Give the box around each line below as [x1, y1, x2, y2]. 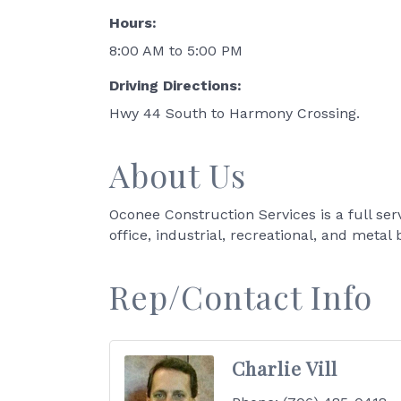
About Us [109, 153, 246, 196]
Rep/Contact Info [109, 275, 372, 318]
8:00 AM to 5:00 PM [109, 42, 243, 59]
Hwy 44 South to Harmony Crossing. [109, 105, 360, 122]
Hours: [109, 14, 157, 31]
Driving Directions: [109, 77, 242, 94]
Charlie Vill [232, 355, 337, 380]
